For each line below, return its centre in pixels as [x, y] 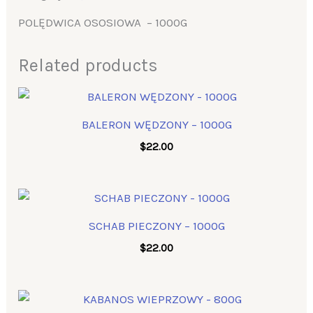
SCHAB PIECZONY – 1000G [156, 226]
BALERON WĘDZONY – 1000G [156, 125]
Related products [88, 65]
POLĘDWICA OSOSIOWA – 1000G [103, 22]
